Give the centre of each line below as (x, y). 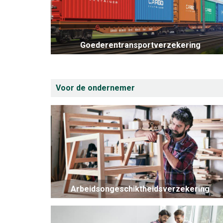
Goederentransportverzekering (140, 45)
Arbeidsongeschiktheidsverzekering (140, 189)
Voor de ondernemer (95, 88)
